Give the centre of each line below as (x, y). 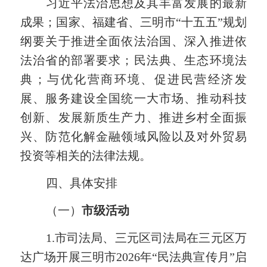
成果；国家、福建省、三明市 (98, 22)
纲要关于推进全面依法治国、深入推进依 (133, 41)
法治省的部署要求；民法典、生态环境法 (133, 60)
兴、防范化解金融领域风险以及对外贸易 (133, 136)
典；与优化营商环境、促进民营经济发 (133, 79)
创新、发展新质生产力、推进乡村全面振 (133, 117)
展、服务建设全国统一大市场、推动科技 (133, 98)
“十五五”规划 (211, 22)
